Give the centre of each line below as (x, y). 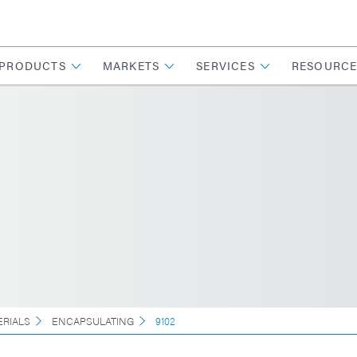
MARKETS (131, 65)
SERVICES (226, 65)
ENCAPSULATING (93, 320)
